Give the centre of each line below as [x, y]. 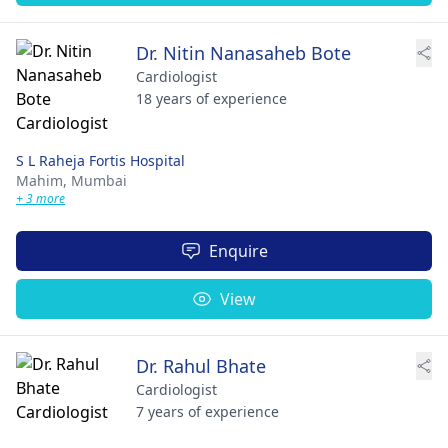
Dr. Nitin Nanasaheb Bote [243, 52]
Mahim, [43, 180]
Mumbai [99, 180]
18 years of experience [211, 98]
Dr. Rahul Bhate [201, 365]
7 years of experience [207, 411]
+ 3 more [40, 198]
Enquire [238, 250]
